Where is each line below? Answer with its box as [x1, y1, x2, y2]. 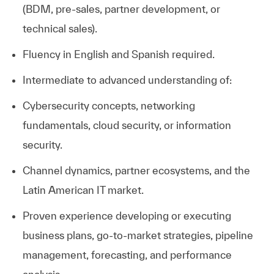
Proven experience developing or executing [22, 209, 231, 221]
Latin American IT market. [22, 183, 144, 196]
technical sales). [22, 22, 97, 34]
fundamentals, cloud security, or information [22, 119, 231, 131]
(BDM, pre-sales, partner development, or [22, 2, 220, 15]
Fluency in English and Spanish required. [22, 48, 215, 60]
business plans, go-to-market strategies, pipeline [22, 229, 253, 241]
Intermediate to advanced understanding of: [22, 73, 232, 86]
